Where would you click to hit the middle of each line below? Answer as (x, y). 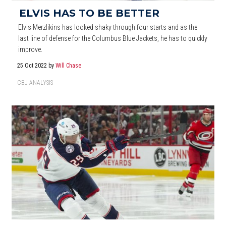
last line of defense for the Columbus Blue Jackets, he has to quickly (113, 38)
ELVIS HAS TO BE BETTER (89, 13)
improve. (31, 49)
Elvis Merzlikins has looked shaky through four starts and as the (108, 27)
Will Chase (69, 65)
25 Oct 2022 (33, 65)
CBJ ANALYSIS (35, 82)
